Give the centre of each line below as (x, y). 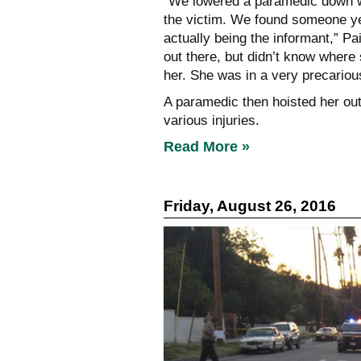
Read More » (207, 147)
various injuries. (212, 121)
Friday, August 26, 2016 (250, 206)
